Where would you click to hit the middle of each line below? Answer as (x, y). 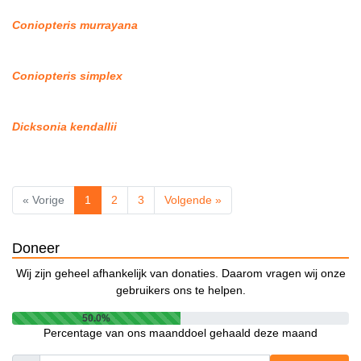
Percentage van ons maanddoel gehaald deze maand (180, 333)
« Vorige (44, 200)
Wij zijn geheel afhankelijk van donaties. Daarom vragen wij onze (180, 274)
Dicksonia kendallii (64, 127)
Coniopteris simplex (67, 76)
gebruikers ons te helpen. (180, 290)
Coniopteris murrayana (75, 25)
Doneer (36, 249)
